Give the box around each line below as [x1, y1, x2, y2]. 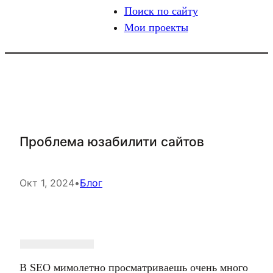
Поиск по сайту [124, 5, 198, 17]
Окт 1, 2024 [19, 177, 74, 189]
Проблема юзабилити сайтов [19, 134, 204, 149]
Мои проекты [124, 21, 188, 34]
